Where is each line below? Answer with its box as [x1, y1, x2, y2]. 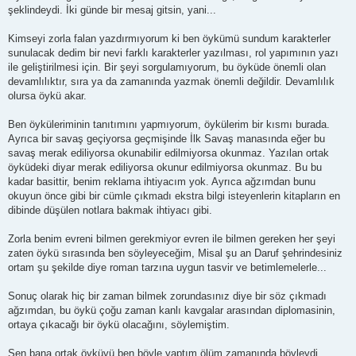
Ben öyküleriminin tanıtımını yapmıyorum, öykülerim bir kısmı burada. [8, 118, 330, 130]
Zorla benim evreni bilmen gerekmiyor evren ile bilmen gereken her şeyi [8, 232, 335, 245]
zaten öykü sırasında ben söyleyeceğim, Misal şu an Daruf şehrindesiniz [8, 246, 342, 259]
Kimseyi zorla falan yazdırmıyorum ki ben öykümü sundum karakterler [8, 32, 331, 44]
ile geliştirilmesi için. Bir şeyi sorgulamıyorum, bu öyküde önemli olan [8, 60, 326, 73]
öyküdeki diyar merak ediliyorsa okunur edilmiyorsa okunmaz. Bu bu [8, 161, 322, 173]
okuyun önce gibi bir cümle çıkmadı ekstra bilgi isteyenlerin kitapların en [8, 189, 340, 202]
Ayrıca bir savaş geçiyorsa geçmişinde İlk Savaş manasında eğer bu [8, 132, 325, 145]
